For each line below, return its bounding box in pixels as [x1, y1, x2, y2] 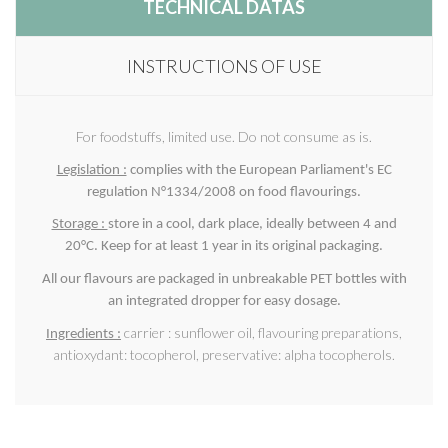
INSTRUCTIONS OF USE [126, 55, 322, 77]
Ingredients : [46, 326, 121, 342]
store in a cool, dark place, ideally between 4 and [107, 217, 397, 233]
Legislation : [56, 162, 127, 178]
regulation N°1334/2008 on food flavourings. [87, 184, 361, 200]
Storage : [51, 217, 108, 233]
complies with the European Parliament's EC [126, 162, 392, 178]
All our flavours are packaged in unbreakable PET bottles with [41, 271, 407, 287]
